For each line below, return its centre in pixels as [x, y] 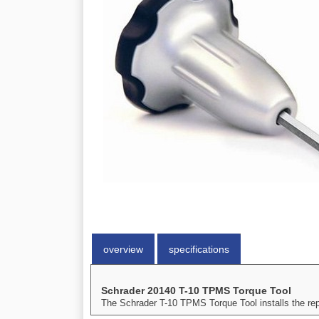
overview [123, 249]
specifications [199, 249]
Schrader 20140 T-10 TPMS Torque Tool [196, 291]
